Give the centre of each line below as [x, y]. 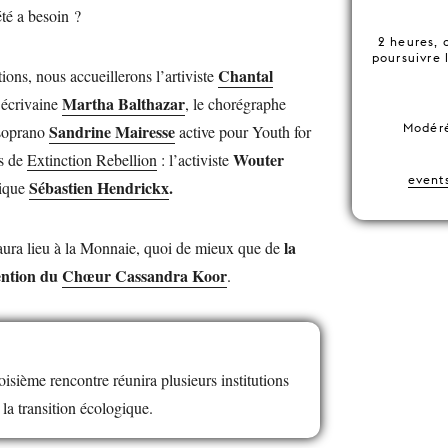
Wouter [258, 159]
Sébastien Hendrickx [99, 187]
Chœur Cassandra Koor [144, 275]
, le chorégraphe [235, 103]
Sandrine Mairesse [112, 131]
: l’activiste [195, 159]
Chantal [245, 75]
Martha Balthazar [123, 103]
